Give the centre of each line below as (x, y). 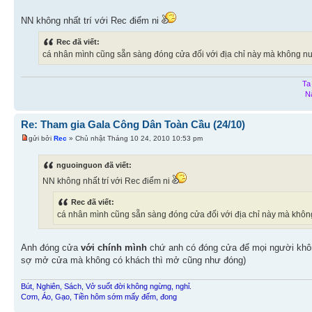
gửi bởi (41, 138)
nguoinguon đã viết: (94, 165)
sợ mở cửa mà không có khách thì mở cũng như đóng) (133, 260)
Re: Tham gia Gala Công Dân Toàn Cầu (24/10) (133, 125)
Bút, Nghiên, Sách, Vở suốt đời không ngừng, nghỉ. (106, 286)
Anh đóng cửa (51, 248)
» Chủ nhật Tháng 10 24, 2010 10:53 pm (135, 138)
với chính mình (115, 248)
